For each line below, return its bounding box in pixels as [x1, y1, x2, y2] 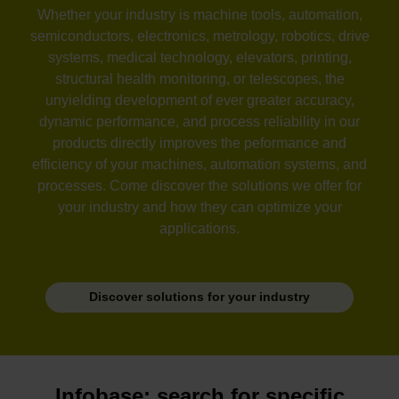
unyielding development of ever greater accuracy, [45, 92, 354, 108]
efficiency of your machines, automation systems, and [32, 156, 367, 172]
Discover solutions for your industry [89, 289, 310, 304]
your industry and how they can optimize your [57, 199, 342, 215]
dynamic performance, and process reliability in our [39, 113, 360, 129]
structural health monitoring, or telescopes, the [54, 70, 345, 86]
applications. [159, 220, 240, 236]
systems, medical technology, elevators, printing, [47, 49, 352, 65]
